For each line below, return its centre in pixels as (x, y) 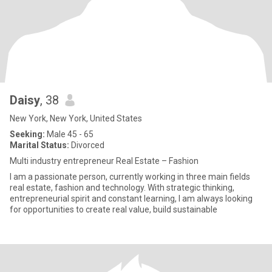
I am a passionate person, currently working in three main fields (130, 177)
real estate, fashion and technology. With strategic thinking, (122, 188)
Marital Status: (39, 145)
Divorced (87, 145)
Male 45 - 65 (69, 134)
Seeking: (27, 134)
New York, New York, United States (76, 118)
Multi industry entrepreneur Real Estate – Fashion (104, 161)
